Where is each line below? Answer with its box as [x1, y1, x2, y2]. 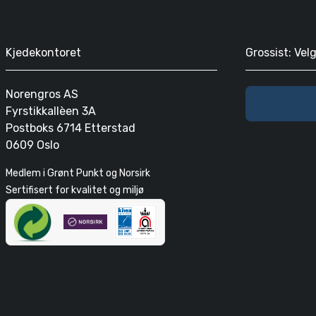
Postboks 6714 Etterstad [6, 121, 135, 135]
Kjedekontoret [6, 46, 81, 60]
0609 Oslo [6, 138, 59, 152]
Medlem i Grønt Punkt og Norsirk [6, 166, 150, 179]
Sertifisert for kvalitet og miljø [6, 183, 144, 196]
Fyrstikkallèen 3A [6, 104, 96, 118]
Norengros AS [6, 87, 78, 101]
